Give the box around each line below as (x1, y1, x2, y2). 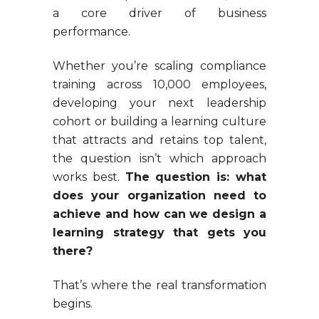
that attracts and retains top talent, (53, 132, 266, 147)
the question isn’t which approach (53, 151, 266, 165)
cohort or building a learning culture (53, 114, 266, 128)
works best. (53, 169, 125, 184)
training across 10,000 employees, (53, 77, 266, 91)
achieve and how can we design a (53, 206, 266, 221)
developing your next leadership (53, 95, 266, 110)
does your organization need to (53, 188, 266, 202)
